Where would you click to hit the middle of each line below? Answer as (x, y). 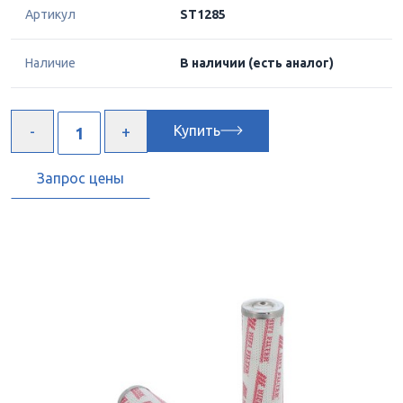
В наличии (214, 63)
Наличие (50, 63)
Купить (197, 131)
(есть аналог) (291, 63)
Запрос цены (81, 178)
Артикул (50, 14)
